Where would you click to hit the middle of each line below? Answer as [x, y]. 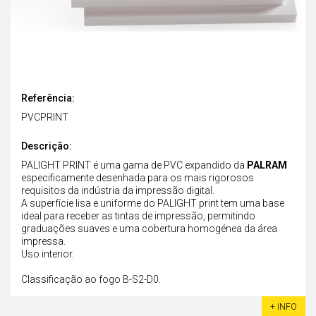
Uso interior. [48, 254]
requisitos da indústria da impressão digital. [118, 190]
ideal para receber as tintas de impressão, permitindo [138, 216]
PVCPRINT [45, 117]
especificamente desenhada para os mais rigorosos [138, 178]
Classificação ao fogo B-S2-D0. [91, 279]
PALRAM [267, 165]
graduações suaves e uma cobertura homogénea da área [149, 229]
